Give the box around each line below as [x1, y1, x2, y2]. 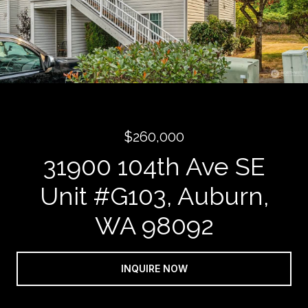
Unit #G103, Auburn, [39, 181, 269, 210]
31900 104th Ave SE [43, 152, 265, 181]
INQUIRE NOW [120, 263, 188, 274]
